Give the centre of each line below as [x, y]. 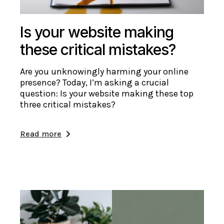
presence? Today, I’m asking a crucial [95, 82]
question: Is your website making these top [107, 93]
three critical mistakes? [68, 104]
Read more [41, 133]
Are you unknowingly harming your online [104, 71]
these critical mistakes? [98, 49]
